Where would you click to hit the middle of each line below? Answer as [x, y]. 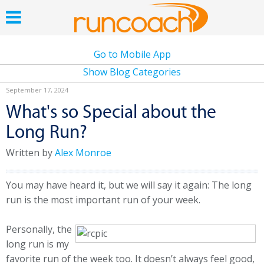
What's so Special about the [111, 113]
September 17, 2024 [37, 90]
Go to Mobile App [132, 54]
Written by [30, 153]
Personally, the [39, 229]
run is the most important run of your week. [103, 200]
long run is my [37, 244]
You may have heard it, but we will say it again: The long [129, 185]
